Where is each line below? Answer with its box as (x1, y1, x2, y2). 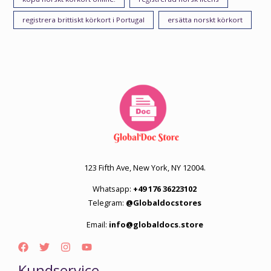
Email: (86, 219, 109, 230)
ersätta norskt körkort (168, 15, 243, 25)
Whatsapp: (93, 183, 133, 195)
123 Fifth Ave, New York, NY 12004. (83, 162, 206, 173)
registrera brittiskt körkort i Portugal (22, 15, 145, 25)
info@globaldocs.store (108, 219, 203, 230)
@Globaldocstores (123, 197, 201, 209)
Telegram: (88, 197, 124, 209)
